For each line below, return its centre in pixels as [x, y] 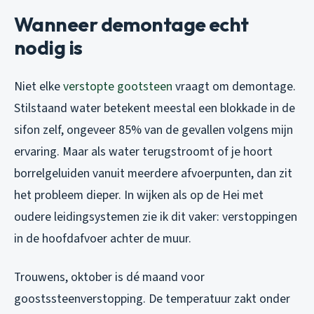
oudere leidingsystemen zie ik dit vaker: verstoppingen [156, 217]
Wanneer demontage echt [131, 25]
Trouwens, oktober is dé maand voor [109, 278]
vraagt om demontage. [234, 87]
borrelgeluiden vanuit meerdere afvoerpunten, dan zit [153, 174]
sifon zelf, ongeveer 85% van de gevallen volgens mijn [153, 130]
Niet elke [39, 87]
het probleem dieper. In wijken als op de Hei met [139, 196]
